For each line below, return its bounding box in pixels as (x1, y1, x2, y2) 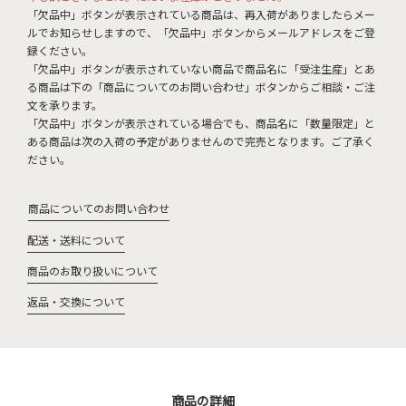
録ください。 (27, 43, 92, 58)
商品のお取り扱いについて (27, 263, 158, 278)
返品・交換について (27, 294, 125, 309)
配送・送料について (27, 232, 125, 247)
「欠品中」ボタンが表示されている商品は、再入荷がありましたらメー (27, 6, 375, 22)
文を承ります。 (27, 97, 102, 112)
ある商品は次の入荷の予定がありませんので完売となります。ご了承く (27, 133, 374, 149)
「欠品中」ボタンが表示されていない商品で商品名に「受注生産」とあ (27, 61, 375, 76)
